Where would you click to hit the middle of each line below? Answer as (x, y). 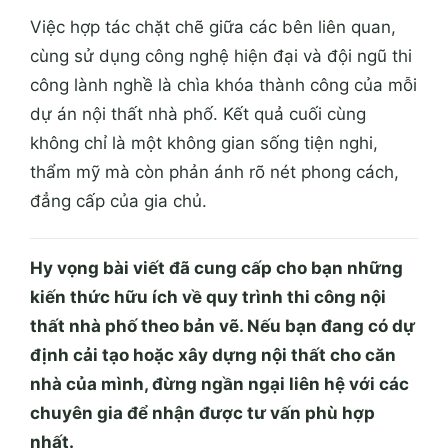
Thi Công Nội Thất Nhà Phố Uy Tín (264, 378)
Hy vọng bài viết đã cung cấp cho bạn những (216, 138)
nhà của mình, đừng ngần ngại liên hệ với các (219, 254)
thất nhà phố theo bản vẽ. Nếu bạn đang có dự (222, 196)
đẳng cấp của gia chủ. (118, 71)
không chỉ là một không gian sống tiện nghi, (204, 13)
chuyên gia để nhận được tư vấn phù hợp (202, 283)
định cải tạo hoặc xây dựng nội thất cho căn (213, 225)
